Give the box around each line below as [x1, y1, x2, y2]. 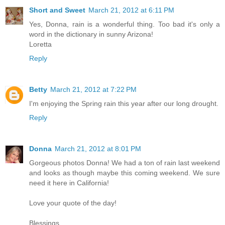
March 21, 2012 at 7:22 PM [50, 85, 137, 93]
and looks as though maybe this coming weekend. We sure [29, 168, 220, 177]
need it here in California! [29, 178, 109, 187]
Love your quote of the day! [29, 198, 117, 207]
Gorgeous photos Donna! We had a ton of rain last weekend [29, 158, 220, 167]
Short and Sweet [29, 6, 85, 14]
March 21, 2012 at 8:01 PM [55, 144, 141, 153]
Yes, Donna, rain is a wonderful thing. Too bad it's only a [29, 20, 220, 28]
